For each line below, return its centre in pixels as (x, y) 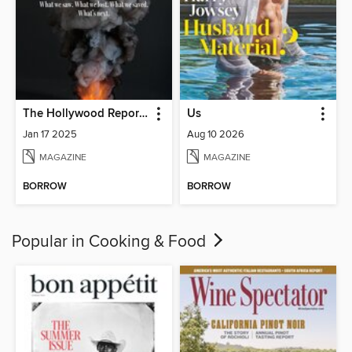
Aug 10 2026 (216, 135)
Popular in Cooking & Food (111, 242)
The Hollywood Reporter (144, 114)
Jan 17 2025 (50, 135)
